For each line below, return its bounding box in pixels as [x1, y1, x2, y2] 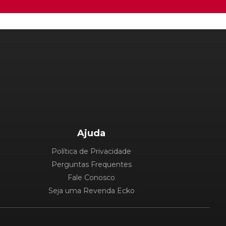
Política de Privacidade [51, 147, 132, 156]
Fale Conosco [68, 173, 116, 183]
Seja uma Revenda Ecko [48, 186, 135, 196]
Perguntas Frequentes [51, 160, 132, 169]
